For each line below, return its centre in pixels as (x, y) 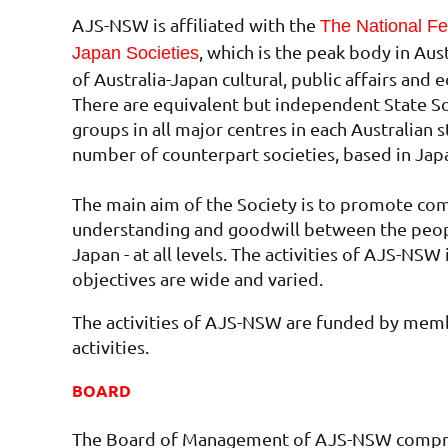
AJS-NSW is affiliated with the (196, 25)
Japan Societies (135, 53)
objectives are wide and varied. (197, 279)
